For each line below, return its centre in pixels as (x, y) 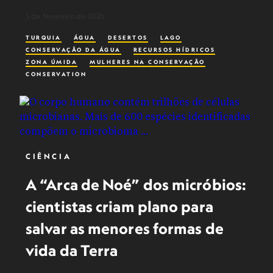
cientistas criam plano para (119, 207)
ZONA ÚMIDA (51, 62)
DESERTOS (128, 37)
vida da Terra (72, 250)
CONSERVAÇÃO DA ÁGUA (73, 50)
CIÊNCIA (49, 156)
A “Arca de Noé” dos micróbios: (136, 185)
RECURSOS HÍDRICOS (174, 50)
